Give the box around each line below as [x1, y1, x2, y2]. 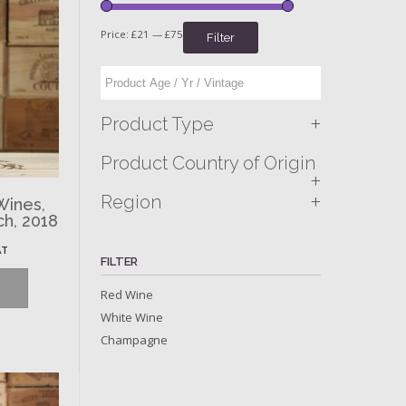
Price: [101, 26, 132, 41]
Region [101, 190, 162, 213]
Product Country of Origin [101, 151, 316, 174]
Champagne [101, 331, 169, 348]
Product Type [101, 112, 215, 135]
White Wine [101, 308, 164, 325]
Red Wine [101, 285, 154, 303]
